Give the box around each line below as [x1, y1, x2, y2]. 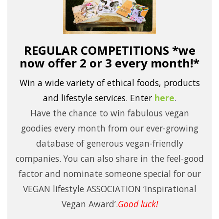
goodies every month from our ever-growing [21, 122, 198, 134]
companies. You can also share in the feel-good [15, 153, 204, 165]
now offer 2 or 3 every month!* [20, 55, 199, 71]
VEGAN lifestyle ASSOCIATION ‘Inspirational [22, 183, 197, 195]
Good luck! [117, 198, 158, 210]
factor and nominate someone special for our [18, 168, 201, 180]
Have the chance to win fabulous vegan [30, 107, 189, 119]
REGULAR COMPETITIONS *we [23, 42, 196, 59]
